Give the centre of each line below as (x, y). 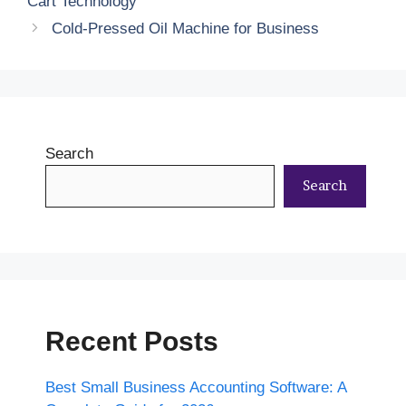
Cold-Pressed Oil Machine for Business (188, 28)
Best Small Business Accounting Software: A (196, 387)
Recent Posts (132, 341)
